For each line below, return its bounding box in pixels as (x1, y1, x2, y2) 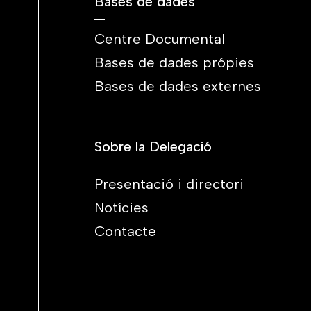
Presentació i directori (94, 176, 244, 192)
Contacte (94, 223, 156, 239)
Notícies (94, 199, 149, 216)
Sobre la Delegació (94, 138, 212, 155)
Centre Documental (94, 31, 225, 47)
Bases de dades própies (94, 54, 254, 71)
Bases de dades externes (94, 78, 261, 94)
